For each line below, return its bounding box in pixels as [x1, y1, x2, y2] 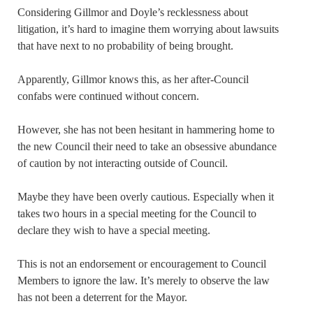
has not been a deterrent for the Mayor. [17, 291, 187, 303]
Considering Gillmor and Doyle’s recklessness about [17, 6, 248, 18]
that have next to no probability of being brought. [17, 39, 233, 52]
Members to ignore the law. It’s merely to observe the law [17, 274, 270, 286]
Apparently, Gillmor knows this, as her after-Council [17, 73, 249, 85]
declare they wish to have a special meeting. [17, 224, 210, 236]
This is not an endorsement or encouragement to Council [17, 257, 266, 270]
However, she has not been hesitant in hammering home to [17, 123, 275, 136]
